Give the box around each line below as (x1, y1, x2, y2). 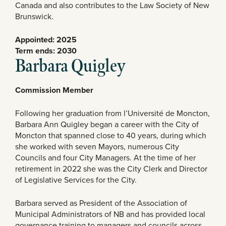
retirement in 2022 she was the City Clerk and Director (15, 163, 207, 175)
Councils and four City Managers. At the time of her (15, 152, 196, 164)
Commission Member (15, 84, 93, 96)
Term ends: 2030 (15, 45, 77, 57)
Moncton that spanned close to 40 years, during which (15, 130, 206, 142)
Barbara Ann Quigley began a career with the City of (15, 119, 199, 131)
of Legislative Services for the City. (15, 174, 137, 186)
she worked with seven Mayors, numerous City (15, 141, 179, 153)
